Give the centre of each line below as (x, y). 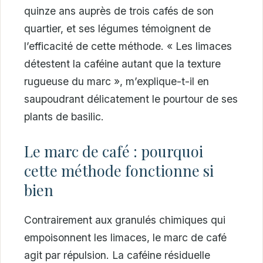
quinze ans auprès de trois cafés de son (119, 11)
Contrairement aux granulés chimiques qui (125, 220)
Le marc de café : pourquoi (114, 151)
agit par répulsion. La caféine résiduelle (117, 255)
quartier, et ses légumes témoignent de (117, 29)
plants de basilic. (64, 117)
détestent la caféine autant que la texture (122, 64)
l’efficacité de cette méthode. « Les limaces (128, 46)
